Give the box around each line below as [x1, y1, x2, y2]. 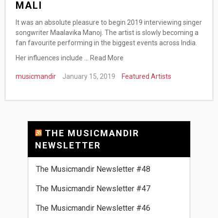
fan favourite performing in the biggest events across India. [15, 39, 197, 47]
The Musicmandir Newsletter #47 [36, 184, 150, 193]
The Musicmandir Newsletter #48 [36, 164, 150, 174]
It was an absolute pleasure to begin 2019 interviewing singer [15, 18, 202, 26]
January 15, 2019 [62, 73, 115, 80]
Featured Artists [121, 73, 171, 80]
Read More [90, 54, 124, 62]
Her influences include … [15, 54, 90, 62]
